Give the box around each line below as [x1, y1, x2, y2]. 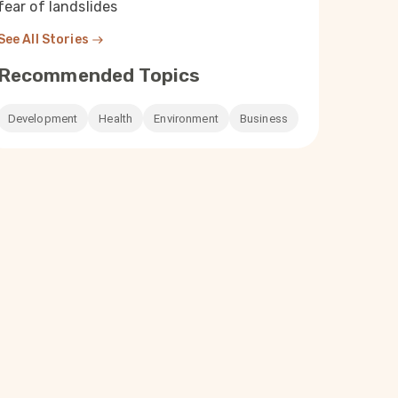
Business [239, 111, 289, 125]
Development [7, 111, 78, 125]
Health [99, 111, 133, 125]
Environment [154, 111, 219, 125]
